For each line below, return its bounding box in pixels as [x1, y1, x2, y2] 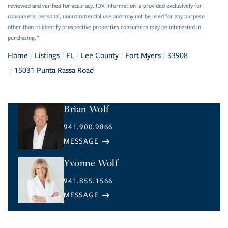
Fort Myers [125, 51, 161, 61]
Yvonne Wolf [64, 156, 119, 169]
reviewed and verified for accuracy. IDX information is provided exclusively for [8, 3, 202, 10]
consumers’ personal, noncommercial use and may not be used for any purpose [8, 13, 205, 20]
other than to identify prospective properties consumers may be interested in [8, 24, 201, 31]
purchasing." [8, 35, 39, 42]
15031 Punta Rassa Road [14, 66, 94, 75]
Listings [35, 51, 60, 61]
